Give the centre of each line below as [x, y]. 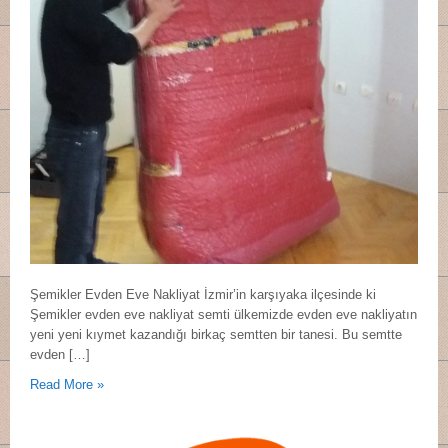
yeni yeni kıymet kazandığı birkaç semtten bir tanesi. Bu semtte [216, 334]
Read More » [67, 384]
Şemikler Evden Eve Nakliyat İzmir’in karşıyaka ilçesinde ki [203, 294]
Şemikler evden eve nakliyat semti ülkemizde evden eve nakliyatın [223, 314]
